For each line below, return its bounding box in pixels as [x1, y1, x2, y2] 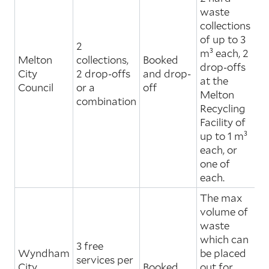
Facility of [200, 115, 246, 129]
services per [76, 252, 133, 267]
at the [200, 73, 228, 88]
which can [200, 232, 249, 246]
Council [18, 80, 53, 94]
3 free [76, 238, 103, 253]
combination [76, 94, 136, 108]
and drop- [143, 66, 191, 80]
